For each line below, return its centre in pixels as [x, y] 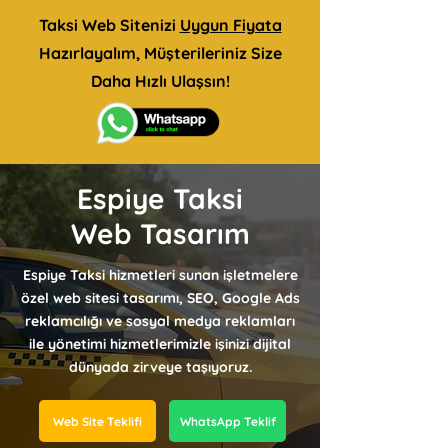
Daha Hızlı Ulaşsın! [160, 81]
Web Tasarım [160, 233]
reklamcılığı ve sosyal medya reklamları [160, 321]
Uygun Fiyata [230, 25]
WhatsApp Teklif [227, 421]
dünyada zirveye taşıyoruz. [160, 367]
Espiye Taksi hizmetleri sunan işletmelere [160, 275]
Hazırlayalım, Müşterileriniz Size [160, 53]
